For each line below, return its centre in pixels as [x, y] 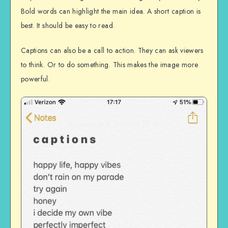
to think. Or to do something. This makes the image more [110, 64]
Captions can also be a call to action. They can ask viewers [112, 50]
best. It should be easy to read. [68, 26]
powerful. [36, 79]
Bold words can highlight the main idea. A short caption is [111, 11]
